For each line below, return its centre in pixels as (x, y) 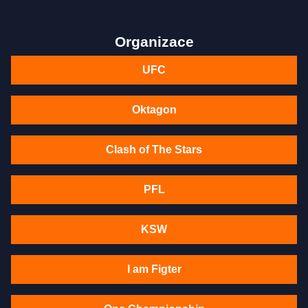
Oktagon (154, 110)
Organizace (154, 42)
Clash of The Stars (154, 150)
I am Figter (154, 269)
